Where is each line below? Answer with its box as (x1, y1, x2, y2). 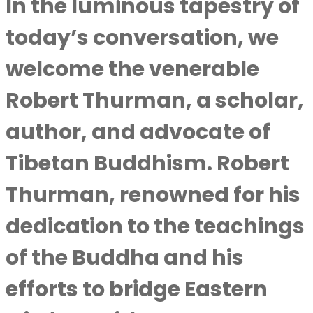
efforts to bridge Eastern (6, 275, 268, 304)
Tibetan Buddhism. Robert (6, 149, 289, 178)
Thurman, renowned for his (6, 180, 300, 210)
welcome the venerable (6, 54, 259, 84)
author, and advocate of (6, 117, 270, 147)
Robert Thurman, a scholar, (6, 86, 304, 115)
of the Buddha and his (6, 243, 244, 272)
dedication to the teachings (6, 212, 305, 241)
